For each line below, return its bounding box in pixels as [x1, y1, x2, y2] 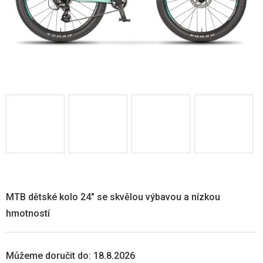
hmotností [6, 207, 50, 219]
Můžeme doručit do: [6, 250, 91, 262]
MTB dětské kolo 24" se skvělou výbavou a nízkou [6, 191, 220, 203]
